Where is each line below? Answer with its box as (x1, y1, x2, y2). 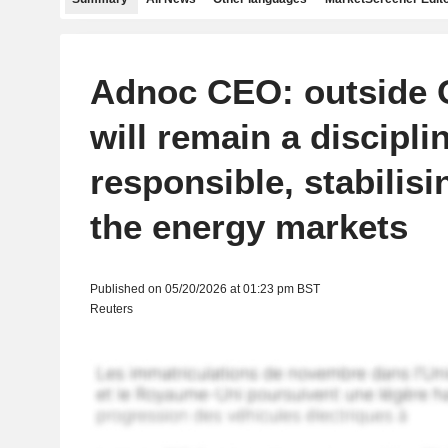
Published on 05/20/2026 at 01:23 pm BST (89, 282, 320, 296)
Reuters (89, 302, 133, 316)
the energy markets (89, 207, 408, 246)
